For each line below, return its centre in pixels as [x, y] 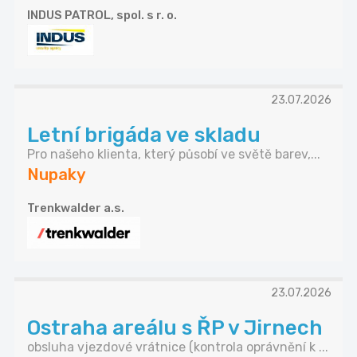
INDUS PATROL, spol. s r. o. [102, 16]
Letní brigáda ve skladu [144, 135]
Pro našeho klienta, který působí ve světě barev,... [174, 155]
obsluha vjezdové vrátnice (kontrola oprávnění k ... [178, 347]
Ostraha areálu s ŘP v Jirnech [175, 328]
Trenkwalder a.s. [76, 208]
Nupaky [57, 175]
